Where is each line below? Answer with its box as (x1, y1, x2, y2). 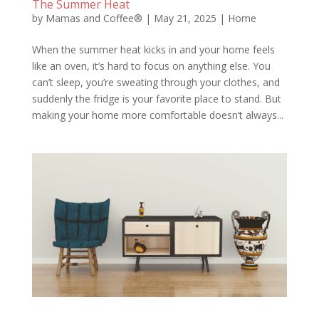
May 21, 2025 (153, 11, 216, 25)
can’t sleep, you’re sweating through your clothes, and (31, 75, 280, 89)
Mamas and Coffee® (45, 11, 142, 25)
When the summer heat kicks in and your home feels (31, 42, 275, 56)
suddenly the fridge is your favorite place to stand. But (31, 91, 281, 105)
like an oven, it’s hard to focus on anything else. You (31, 58, 271, 73)
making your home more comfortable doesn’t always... (31, 108, 283, 122)
